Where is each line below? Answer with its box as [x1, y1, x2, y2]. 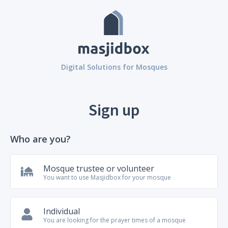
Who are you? [10, 133, 71, 146]
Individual [43, 206, 80, 217]
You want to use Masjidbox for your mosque [43, 173, 171, 182]
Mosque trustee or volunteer [43, 163, 154, 175]
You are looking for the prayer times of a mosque [43, 216, 186, 225]
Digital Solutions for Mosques [61, 62, 167, 72]
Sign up [89, 100, 139, 121]
